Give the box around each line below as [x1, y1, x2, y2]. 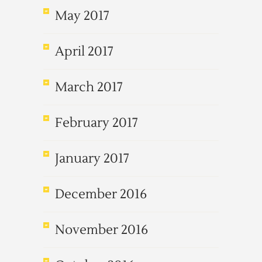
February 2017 [55, 115, 138, 131]
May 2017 [55, 8, 109, 24]
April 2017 [55, 43, 113, 60]
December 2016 [55, 186, 147, 202]
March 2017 [55, 79, 123, 95]
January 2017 [55, 150, 129, 167]
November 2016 [55, 222, 148, 238]
